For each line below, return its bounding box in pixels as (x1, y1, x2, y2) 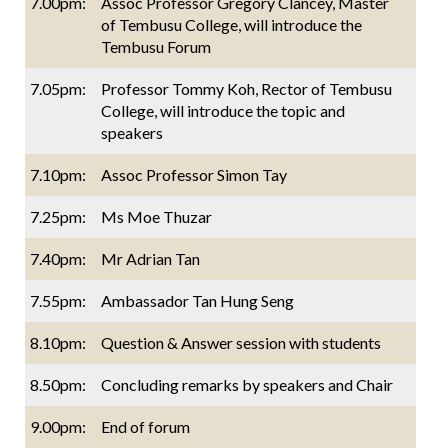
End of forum (101, 416, 190, 436)
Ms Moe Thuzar (101, 206, 212, 226)
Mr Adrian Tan (101, 248, 200, 268)
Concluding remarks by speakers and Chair (101, 374, 393, 394)
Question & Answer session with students (101, 332, 381, 352)
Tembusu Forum (101, 36, 211, 56)
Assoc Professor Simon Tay (101, 164, 287, 184)
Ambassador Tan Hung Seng (101, 290, 294, 310)
